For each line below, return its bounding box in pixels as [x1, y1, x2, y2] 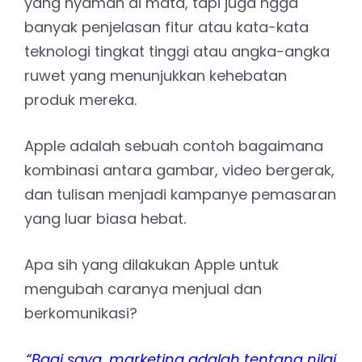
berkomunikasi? [24, 302, 137, 323]
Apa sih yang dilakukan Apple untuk [24, 254, 279, 275]
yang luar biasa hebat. [24, 208, 186, 229]
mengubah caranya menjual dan [24, 278, 262, 299]
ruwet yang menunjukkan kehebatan [24, 65, 287, 86]
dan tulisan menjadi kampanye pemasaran [24, 183, 336, 204]
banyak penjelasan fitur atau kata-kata [24, 16, 309, 37]
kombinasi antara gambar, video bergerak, [24, 159, 335, 180]
